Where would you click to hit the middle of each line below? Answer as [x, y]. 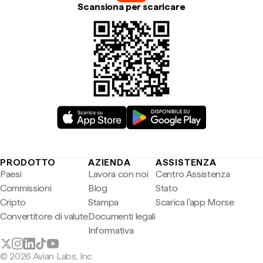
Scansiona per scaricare [131, 7]
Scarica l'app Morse [195, 202]
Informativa [111, 230]
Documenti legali [122, 216]
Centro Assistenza [193, 174]
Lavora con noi [118, 174]
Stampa [103, 202]
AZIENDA [109, 162]
